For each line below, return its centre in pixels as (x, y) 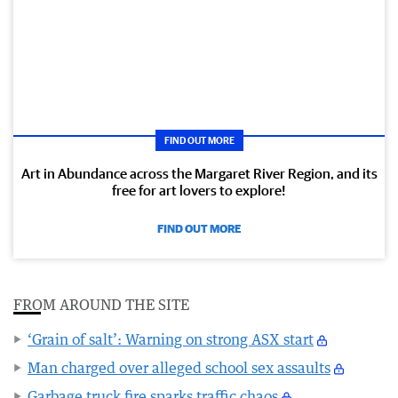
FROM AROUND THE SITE (101, 304)
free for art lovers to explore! (199, 190)
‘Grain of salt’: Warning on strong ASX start (171, 339)
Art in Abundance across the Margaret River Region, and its (199, 173)
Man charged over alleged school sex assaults (179, 367)
